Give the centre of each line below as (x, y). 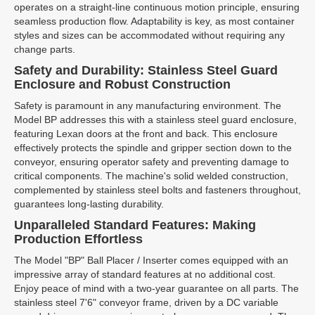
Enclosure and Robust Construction (122, 84)
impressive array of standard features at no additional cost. (145, 274)
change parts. (45, 49)
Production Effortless (78, 239)
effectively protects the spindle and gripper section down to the (153, 148)
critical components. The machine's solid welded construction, (151, 176)
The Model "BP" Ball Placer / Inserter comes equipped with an (151, 260)
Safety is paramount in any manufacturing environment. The (148, 105)
